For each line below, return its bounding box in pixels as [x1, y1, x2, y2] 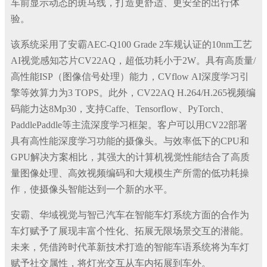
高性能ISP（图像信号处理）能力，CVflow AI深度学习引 [11, 72, 249, 82]
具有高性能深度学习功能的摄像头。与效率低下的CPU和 [11, 136, 249, 146]
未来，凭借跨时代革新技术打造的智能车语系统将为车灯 [11, 242, 249, 252]
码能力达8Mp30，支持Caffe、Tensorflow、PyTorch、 [11, 104, 229, 114]
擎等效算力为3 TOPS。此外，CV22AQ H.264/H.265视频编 [11, 88, 256, 98]
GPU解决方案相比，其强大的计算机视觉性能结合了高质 [11, 152, 250, 162]
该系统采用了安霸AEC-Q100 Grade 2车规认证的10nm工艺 [11, 39, 252, 49]
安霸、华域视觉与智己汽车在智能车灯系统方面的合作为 [11, 210, 249, 220]
